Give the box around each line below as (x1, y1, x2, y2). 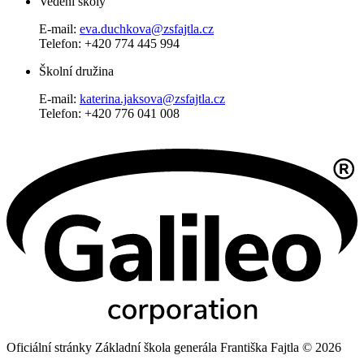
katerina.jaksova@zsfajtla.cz (80, 92, 225, 106)
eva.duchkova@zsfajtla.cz (80, 22, 214, 36)
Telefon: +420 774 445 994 (39, 37, 180, 50)
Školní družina (39, 64, 114, 78)
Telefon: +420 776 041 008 (39, 106, 180, 120)
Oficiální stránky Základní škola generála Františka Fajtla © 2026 (6, 340, 341, 354)
